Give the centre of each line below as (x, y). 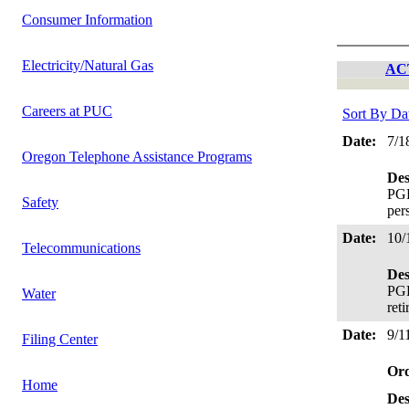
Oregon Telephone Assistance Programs (137, 157)
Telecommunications (81, 248)
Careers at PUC (67, 111)
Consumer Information (87, 20)
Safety (40, 202)
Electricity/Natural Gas (88, 65)
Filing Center (60, 339)
